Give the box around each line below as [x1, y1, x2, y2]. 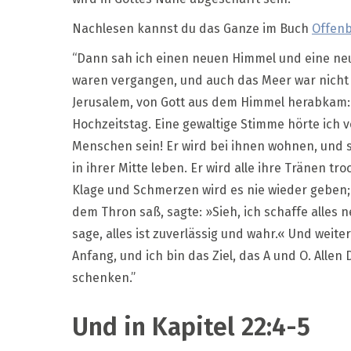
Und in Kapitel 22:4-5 [72, 312, 310, 342]
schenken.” [72, 270, 136, 285]
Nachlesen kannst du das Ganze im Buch [72, 20, 312, 36]
